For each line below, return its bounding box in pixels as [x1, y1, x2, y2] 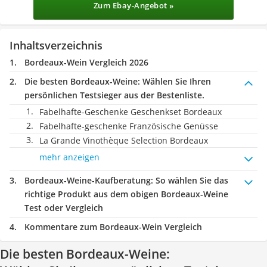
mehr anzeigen [39, 151, 100, 163]
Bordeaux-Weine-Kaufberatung [24, 175, 151, 186]
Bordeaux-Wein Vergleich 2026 [24, 57, 148, 68]
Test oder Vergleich [24, 202, 103, 213]
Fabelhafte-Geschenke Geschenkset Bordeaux [39, 106, 222, 117]
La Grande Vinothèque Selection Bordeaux [39, 135, 208, 146]
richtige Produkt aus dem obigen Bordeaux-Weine [24, 188, 228, 200]
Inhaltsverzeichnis [10, 38, 103, 52]
